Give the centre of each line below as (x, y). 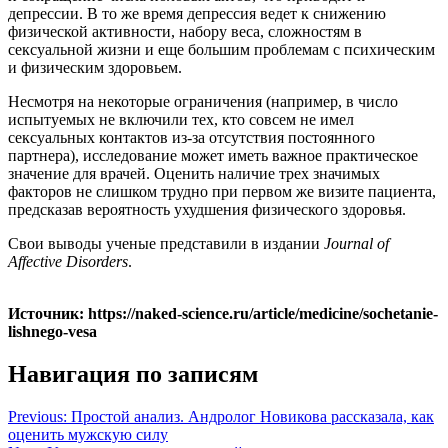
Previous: (37, 416)
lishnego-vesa (52, 331)
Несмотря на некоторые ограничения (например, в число (203, 101)
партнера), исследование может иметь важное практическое (213, 155)
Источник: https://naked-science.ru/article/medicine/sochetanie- (223, 313)
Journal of (356, 243)
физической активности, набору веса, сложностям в (185, 31)
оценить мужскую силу (88, 434)
